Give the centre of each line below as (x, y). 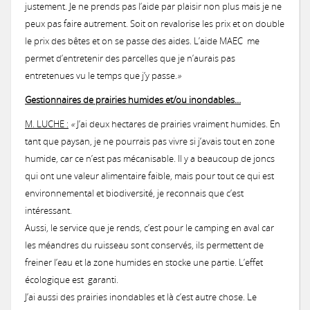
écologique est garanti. (72, 280)
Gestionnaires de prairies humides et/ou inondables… (133, 100)
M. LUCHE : (47, 124)
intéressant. (48, 210)
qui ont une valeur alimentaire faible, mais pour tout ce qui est (149, 176)
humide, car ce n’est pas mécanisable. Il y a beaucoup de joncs (150, 158)
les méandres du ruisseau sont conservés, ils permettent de (144, 245)
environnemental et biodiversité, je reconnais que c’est (134, 193)
